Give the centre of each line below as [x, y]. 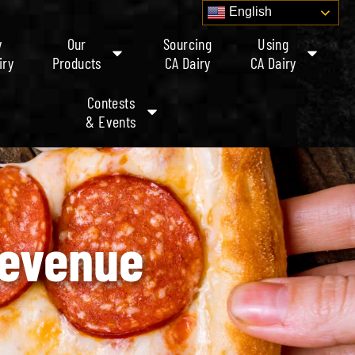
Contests [111, 102]
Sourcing [188, 44]
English [249, 12]
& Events [111, 121]
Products [76, 63]
